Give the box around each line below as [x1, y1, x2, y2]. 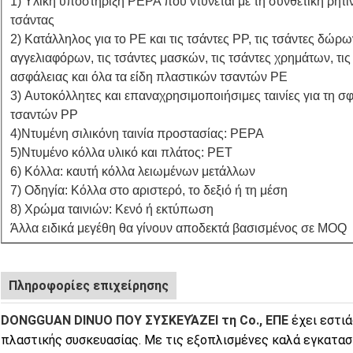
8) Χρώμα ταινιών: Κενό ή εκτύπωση [10, 202, 214, 216]
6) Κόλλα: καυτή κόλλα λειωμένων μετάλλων [10, 164, 255, 178]
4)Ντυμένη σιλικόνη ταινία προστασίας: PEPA [10, 126, 264, 140]
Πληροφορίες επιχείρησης [9, 277, 169, 293]
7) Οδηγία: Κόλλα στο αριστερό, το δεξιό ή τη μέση [10, 183, 288, 197]
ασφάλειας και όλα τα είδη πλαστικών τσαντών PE [10, 69, 288, 84]
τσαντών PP [10, 107, 78, 121]
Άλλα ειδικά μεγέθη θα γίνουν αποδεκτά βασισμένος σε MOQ [10, 221, 347, 235]
